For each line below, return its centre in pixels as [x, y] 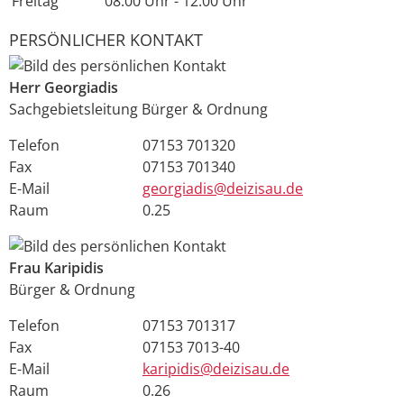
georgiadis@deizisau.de [223, 188]
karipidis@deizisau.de [216, 368]
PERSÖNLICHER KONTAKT [106, 39]
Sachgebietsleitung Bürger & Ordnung [138, 109]
